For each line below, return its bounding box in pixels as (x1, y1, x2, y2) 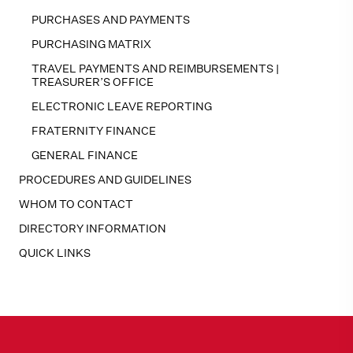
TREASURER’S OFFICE (32, 75, 154, 89)
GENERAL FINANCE (32, 148, 138, 162)
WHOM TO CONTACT (19, 197, 133, 211)
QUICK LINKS (19, 246, 91, 260)
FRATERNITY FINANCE (32, 124, 156, 138)
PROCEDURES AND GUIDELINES (19, 173, 191, 187)
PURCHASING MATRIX (32, 37, 151, 51)
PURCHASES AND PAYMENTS (32, 13, 190, 27)
